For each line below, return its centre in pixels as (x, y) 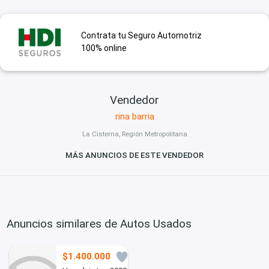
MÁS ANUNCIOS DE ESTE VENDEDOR (134, 156)
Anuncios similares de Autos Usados (99, 223)
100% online (104, 48)
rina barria (134, 116)
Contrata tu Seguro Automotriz (141, 36)
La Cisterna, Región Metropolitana (134, 134)
